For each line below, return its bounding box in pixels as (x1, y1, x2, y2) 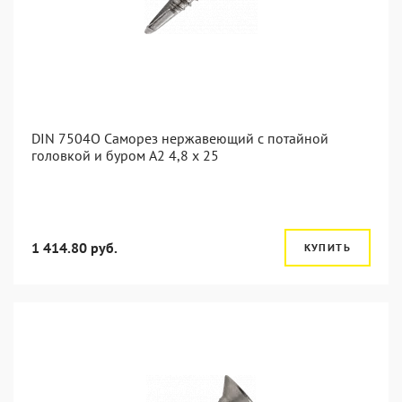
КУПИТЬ (303, 240, 351, 254)
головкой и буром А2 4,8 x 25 (31, 146, 219, 164)
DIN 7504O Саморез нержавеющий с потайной (31, 129, 328, 147)
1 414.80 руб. (31, 239, 118, 257)
